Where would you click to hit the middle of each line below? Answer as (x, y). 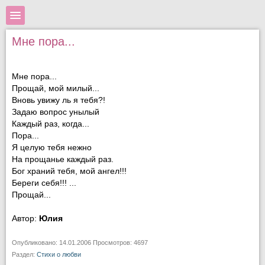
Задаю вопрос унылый (56, 112)
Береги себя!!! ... (44, 183)
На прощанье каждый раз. (63, 159)
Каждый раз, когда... (51, 124)
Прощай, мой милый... (56, 88)
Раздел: (24, 254)
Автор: (25, 219)
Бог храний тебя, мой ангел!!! (69, 171)
